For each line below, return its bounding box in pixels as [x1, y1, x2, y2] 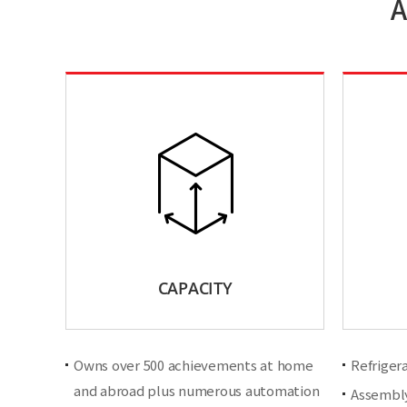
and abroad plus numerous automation [74, 381, 320, 400]
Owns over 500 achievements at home [74, 355, 313, 374]
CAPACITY [157, 277, 233, 299]
